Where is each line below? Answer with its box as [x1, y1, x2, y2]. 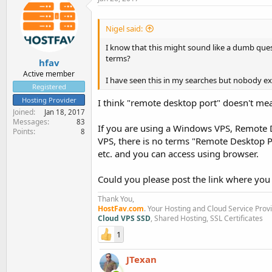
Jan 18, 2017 [44, 107, 85, 117]
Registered [32, 82, 66, 91]
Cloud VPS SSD [98, 213, 151, 223]
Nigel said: [106, 22, 143, 34]
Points [13, 126, 33, 137]
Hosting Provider [21, 95, 76, 104]
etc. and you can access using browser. [98, 148, 259, 160]
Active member [23, 69, 75, 79]
